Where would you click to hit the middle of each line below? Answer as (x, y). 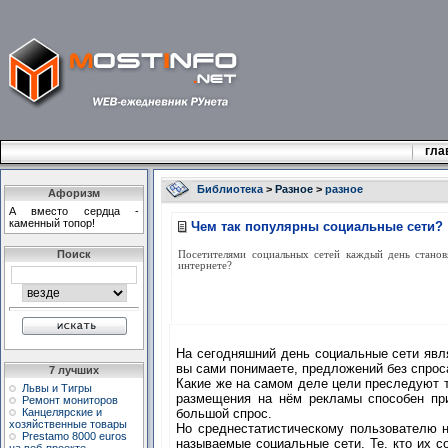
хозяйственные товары (68, 424)
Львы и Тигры (57, 388)
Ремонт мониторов (70, 400)
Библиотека (229, 188)
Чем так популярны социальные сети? (317, 226)
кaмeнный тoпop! (52, 223)
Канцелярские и (62, 412)
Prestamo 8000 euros (74, 436)
